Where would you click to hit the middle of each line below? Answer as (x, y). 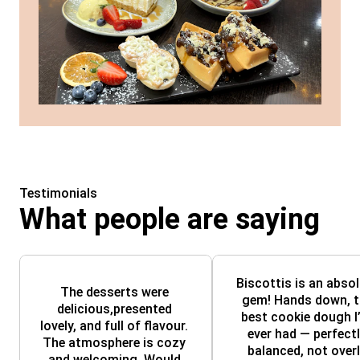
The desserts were (114, 292)
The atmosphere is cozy (114, 342)
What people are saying (170, 219)
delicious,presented (114, 309)
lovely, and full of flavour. (114, 325)
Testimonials (58, 193)
